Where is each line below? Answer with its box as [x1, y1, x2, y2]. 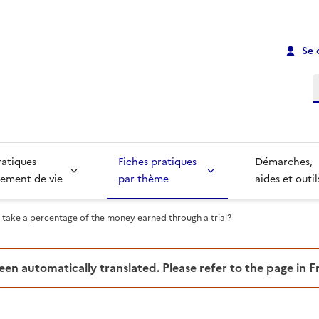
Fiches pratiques [117, 155, 199, 170]
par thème [117, 172, 169, 187]
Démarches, [255, 155, 316, 170]
